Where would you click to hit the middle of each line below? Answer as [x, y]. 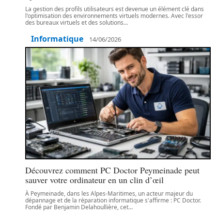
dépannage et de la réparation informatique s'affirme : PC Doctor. [113, 200]
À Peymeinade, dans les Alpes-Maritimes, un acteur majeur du [109, 194]
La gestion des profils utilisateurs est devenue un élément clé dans [115, 9]
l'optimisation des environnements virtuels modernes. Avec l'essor [114, 16]
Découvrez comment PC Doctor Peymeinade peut [112, 170]
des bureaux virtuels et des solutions [74, 23]
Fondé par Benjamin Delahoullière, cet [77, 207]
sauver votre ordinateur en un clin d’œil [94, 180]
